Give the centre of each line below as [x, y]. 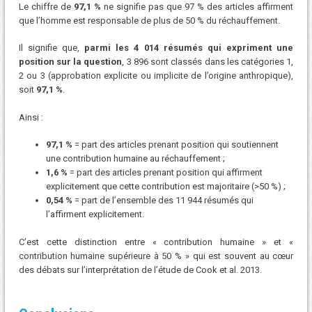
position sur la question [70, 62]
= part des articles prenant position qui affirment [165, 173]
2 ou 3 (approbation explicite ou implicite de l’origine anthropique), [156, 76]
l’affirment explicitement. [95, 214]
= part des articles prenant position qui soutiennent [175, 145]
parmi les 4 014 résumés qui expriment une [189, 48]
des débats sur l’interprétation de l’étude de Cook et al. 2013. [140, 270]
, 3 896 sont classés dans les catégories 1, [208, 62]
